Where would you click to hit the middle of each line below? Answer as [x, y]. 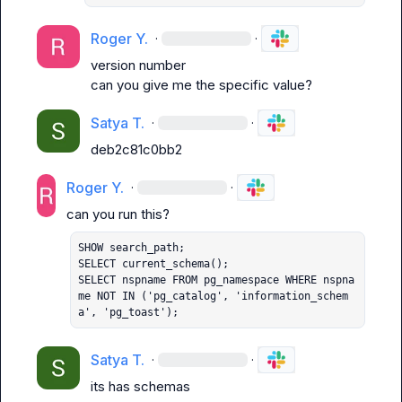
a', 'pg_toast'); [129, 312]
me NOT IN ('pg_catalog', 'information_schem [214, 296]
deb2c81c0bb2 [136, 149]
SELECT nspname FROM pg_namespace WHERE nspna [217, 280]
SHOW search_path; [132, 248]
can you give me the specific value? [201, 85]
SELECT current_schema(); [154, 264]
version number [138, 65]
